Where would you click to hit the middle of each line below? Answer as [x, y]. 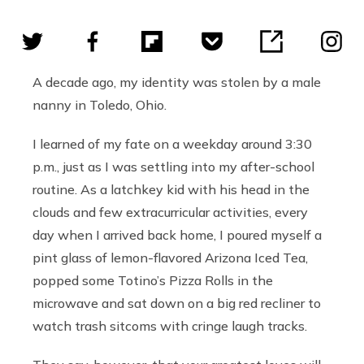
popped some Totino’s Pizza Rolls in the [153, 280]
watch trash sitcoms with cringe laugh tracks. [171, 325]
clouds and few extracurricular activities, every [170, 212]
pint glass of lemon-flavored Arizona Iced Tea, [170, 257]
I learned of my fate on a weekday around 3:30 [172, 143]
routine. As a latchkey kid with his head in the [171, 189]
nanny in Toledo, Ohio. [100, 104]
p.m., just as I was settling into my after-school [173, 166]
